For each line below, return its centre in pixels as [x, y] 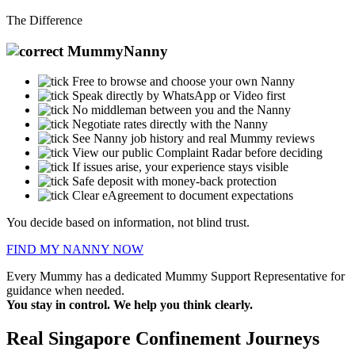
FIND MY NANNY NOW [75, 250]
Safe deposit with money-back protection [174, 181]
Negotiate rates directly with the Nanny [170, 124]
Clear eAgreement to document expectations [183, 196]
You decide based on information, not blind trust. [128, 223]
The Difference [44, 20]
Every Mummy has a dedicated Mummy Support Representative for [176, 277]
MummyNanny [116, 51]
